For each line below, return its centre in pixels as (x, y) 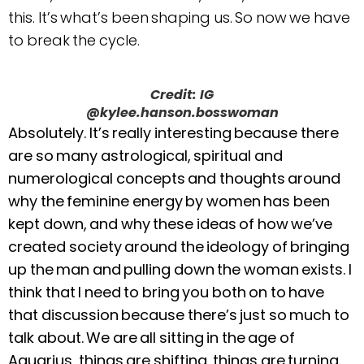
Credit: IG (182, 95)
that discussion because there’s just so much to (179, 315)
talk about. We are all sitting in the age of (152, 338)
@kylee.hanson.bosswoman (182, 113)
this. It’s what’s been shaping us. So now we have (179, 17)
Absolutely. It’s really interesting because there (173, 133)
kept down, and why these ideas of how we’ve (170, 224)
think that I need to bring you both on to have (166, 292)
